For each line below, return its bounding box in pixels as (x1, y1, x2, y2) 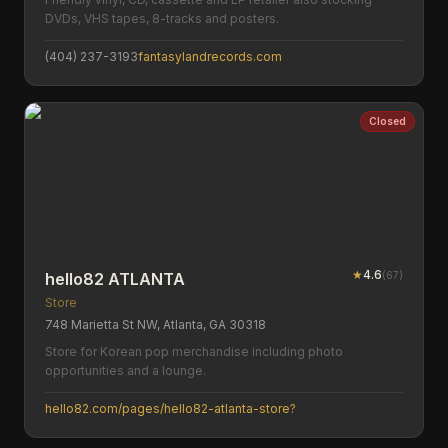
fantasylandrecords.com (138, 49, 282, 64)
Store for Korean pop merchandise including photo (45, 344, 343, 359)
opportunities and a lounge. (45, 363, 206, 378)
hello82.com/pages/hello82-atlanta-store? (45, 401, 296, 416)
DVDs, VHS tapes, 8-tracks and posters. (45, 11, 279, 26)
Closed (369, 115, 406, 127)
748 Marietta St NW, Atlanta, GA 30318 (45, 317, 266, 332)
